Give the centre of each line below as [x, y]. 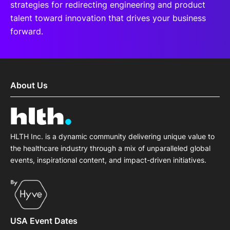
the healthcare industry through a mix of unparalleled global [110, 148]
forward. [27, 31]
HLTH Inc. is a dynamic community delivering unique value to [112, 137]
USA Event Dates [44, 221]
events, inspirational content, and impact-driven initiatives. [108, 160]
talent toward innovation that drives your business [108, 18]
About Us [29, 85]
